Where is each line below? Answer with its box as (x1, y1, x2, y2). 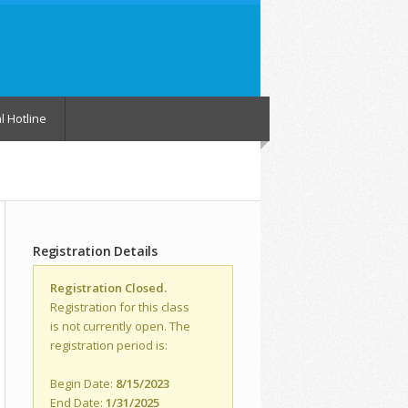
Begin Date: (50, 374, 116, 392)
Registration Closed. (50, 279, 167, 296)
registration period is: (50, 336, 168, 353)
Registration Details (33, 241, 158, 260)
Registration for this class (50, 298, 189, 315)
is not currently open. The (50, 317, 190, 334)
